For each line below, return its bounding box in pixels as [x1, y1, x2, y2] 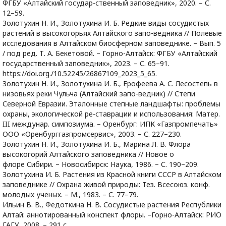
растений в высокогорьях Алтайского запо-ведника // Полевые [3, 28, 222, 38]
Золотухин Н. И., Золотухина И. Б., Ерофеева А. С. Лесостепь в [3, 79, 218, 88]
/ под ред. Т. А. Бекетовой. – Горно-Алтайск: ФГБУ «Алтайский [3, 48, 217, 58]
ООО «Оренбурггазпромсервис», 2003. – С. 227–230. [3, 129, 182, 139]
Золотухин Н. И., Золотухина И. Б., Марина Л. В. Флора [3, 139, 191, 149]
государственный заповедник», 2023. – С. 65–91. [3, 59, 169, 68]
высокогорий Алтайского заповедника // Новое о [3, 149, 174, 159]
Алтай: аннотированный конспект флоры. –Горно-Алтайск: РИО [3, 210, 221, 219]
